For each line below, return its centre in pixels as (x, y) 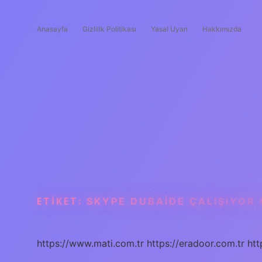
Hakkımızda (222, 29)
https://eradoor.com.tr (196, 243)
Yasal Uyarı (169, 29)
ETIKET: (62, 201)
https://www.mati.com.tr (90, 243)
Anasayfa (52, 29)
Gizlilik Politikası (109, 29)
